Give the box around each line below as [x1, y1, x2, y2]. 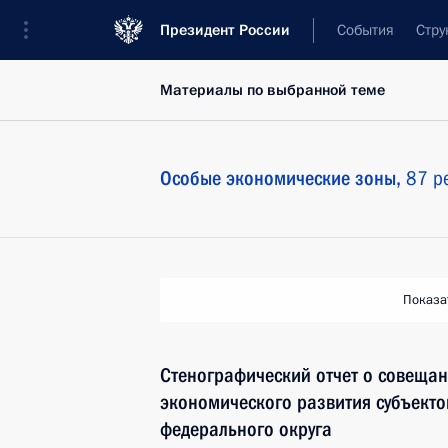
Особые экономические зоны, [160, 166, 406, 190]
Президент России [160, 20, 290, 40]
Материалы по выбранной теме [160, 80, 385, 100]
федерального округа [160, 417, 332, 441]
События [337, 20, 394, 40]
